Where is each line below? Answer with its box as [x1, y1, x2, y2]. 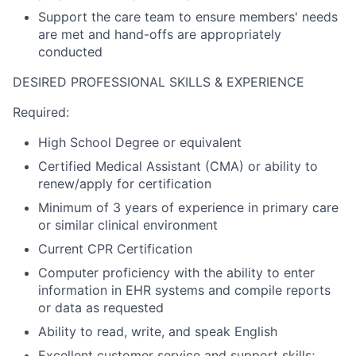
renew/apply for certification [38, 176, 211, 192]
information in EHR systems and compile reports [38, 282, 331, 298]
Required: [13, 104, 69, 120]
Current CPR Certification [38, 241, 192, 257]
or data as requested [38, 300, 164, 315]
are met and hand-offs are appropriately [38, 26, 281, 42]
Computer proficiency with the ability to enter [38, 265, 315, 281]
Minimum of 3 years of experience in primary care [38, 199, 339, 215]
